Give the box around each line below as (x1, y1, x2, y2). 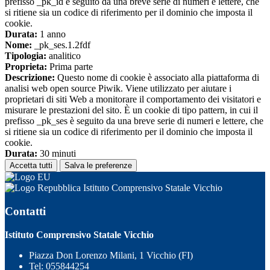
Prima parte (47, 61, 93, 72)
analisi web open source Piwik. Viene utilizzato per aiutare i (5, 83, 231, 94)
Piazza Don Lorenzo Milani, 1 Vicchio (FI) (29, 250, 193, 260)
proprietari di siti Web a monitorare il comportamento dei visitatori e (5, 94, 261, 105)
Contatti (5, 204, 46, 218)
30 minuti (37, 148, 76, 159)
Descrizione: (5, 72, 55, 83)
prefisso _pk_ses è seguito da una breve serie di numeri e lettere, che (5, 116, 263, 127)
